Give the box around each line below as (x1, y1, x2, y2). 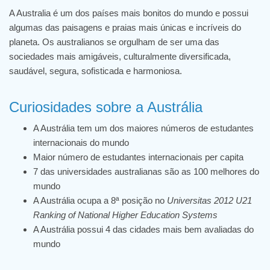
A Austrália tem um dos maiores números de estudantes (33, 123, 254, 133)
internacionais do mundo (33, 137, 129, 148)
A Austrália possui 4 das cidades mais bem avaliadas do (33, 224, 254, 234)
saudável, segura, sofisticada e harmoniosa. (9, 66, 182, 76)
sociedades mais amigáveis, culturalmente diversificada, (9, 51, 231, 61)
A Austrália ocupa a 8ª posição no (33, 195, 167, 206)
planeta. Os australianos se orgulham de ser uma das (9, 37, 219, 47)
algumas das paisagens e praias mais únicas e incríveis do (9, 22, 241, 33)
